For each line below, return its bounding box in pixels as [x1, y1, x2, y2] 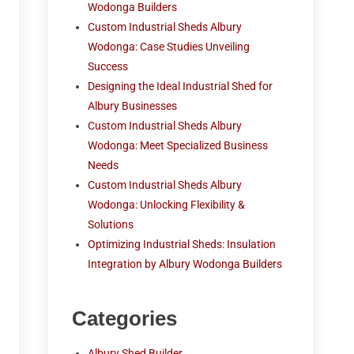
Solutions [88, 218, 134, 231]
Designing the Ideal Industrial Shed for [88, 80, 273, 92]
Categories [72, 307, 178, 330]
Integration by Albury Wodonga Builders [88, 258, 283, 270]
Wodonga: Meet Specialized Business [88, 139, 269, 152]
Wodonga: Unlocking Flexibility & [88, 198, 246, 211]
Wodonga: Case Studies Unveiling [88, 40, 250, 53]
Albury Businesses [88, 100, 178, 112]
